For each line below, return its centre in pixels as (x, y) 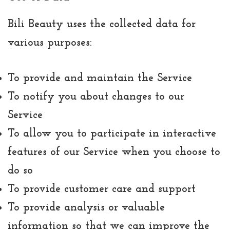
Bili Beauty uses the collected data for (102, 25)
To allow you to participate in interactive (112, 134)
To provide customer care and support (102, 189)
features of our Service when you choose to (114, 152)
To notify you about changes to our (96, 97)
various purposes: (50, 43)
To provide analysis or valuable (86, 208)
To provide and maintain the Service (100, 79)
